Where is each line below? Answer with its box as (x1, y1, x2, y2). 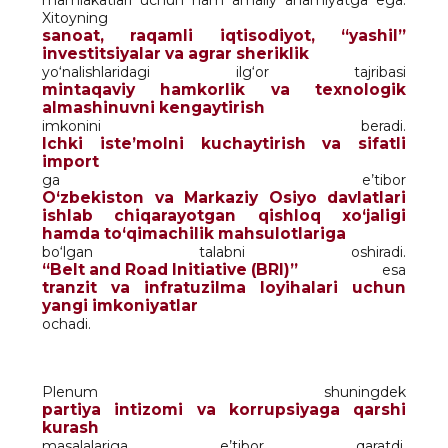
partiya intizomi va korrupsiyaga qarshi (42, 399, 406, 419)
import (42, 151, 99, 171)
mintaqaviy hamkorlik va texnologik (42, 79, 406, 99)
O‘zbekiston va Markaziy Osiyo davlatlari (42, 187, 406, 207)
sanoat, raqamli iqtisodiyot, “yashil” (42, 25, 406, 45)
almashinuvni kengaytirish (42, 97, 265, 117)
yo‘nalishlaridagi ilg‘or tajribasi (42, 62, 406, 81)
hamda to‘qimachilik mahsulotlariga (42, 223, 346, 243)
